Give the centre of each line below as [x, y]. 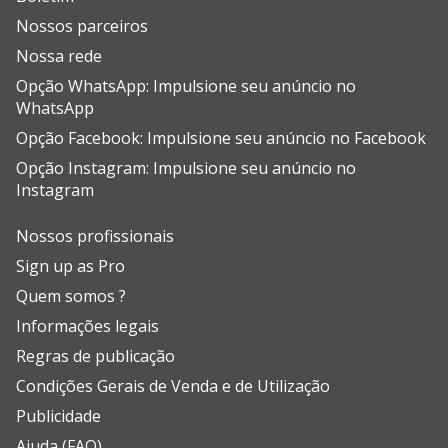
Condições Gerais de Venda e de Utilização [173, 386]
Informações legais [87, 326]
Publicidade [58, 416]
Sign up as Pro [70, 266]
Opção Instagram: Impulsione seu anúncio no [186, 168]
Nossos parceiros [82, 26]
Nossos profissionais [95, 236]
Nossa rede [59, 56]
